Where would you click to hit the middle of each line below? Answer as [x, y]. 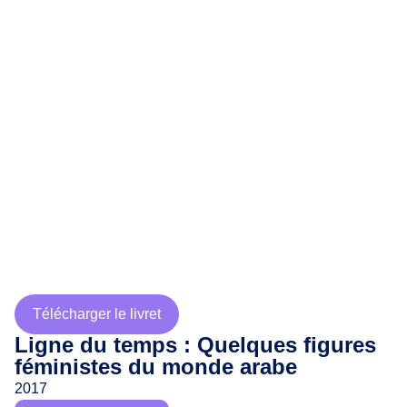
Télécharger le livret [97, 314]
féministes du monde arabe [156, 367]
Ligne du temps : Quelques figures [195, 345]
